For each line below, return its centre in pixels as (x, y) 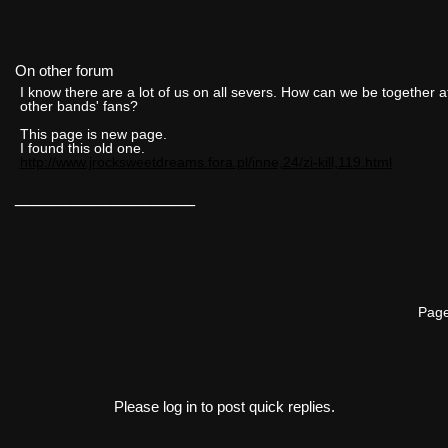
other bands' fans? (78, 105)
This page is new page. (93, 133)
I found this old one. (82, 147)
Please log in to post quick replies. (224, 406)
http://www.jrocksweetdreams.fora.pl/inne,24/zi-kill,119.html (205, 161)
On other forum (64, 70)
